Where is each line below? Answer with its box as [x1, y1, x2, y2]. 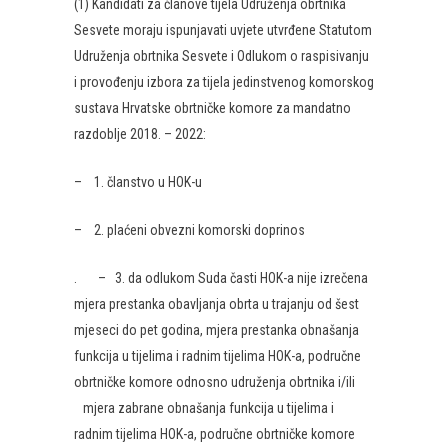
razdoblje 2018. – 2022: [74, 126, 206, 142]
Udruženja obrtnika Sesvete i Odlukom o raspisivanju [74, 48, 369, 64]
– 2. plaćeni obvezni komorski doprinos [74, 222, 305, 238]
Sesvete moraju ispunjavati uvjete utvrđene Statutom [74, 22, 372, 38]
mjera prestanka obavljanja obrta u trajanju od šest [74, 296, 359, 312]
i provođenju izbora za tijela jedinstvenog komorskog [74, 74, 374, 90]
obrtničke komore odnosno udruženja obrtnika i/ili [74, 374, 355, 390]
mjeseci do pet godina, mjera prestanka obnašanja [74, 322, 359, 338]
